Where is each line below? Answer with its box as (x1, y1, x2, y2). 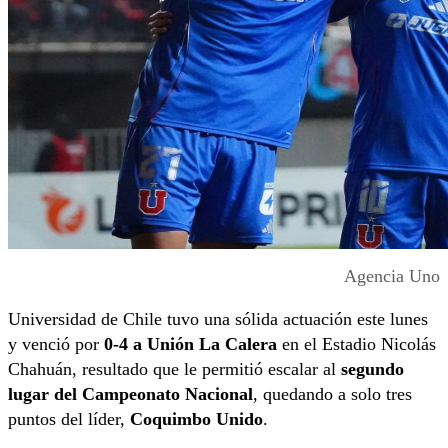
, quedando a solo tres (253, 384, 412, 405)
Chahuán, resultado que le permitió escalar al (8, 359, 341, 380)
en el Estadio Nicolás (277, 334, 436, 355)
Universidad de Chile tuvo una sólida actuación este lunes (8, 309, 428, 330)
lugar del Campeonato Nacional (8, 384, 253, 405)
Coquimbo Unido (130, 409, 263, 430)
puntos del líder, (8, 409, 130, 430)
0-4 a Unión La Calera (104, 334, 277, 355)
